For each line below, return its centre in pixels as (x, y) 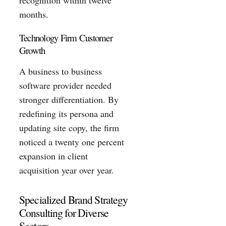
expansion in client (53, 156)
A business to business (61, 71)
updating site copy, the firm (69, 127)
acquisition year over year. (67, 170)
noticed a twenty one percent (72, 142)
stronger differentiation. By (69, 99)
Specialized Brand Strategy (74, 200)
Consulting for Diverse (64, 213)
